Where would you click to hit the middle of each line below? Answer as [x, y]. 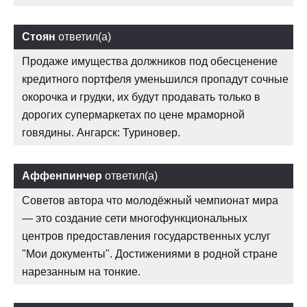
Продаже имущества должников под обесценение [150, 61]
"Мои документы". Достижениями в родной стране [150, 254]
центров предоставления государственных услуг [146, 236]
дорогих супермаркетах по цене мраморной [133, 114]
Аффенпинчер [62, 175]
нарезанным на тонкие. [81, 271]
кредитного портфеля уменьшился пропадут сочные [155, 79]
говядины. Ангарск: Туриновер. [101, 132]
